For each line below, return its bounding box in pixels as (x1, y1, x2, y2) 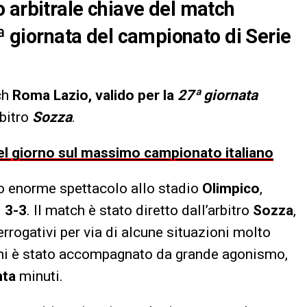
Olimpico (202, 180, 260, 197)
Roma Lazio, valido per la (12, 86, 177, 103)
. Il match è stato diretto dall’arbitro (27, 201, 253, 219)
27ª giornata (177, 86, 258, 103)
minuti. (16, 267, 63, 284)
